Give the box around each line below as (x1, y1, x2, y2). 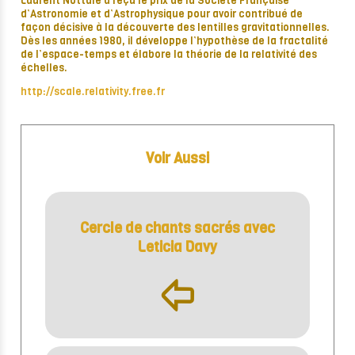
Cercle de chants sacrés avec (80, 219, 275, 239)
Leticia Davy (138, 238, 217, 258)
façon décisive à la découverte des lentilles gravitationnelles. (21, 21, 330, 35)
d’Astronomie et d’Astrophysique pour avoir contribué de (21, 7, 303, 21)
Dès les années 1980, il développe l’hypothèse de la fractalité (21, 34, 328, 48)
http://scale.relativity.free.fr (21, 85, 165, 99)
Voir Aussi (146, 149, 209, 169)
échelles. (21, 61, 67, 75)
